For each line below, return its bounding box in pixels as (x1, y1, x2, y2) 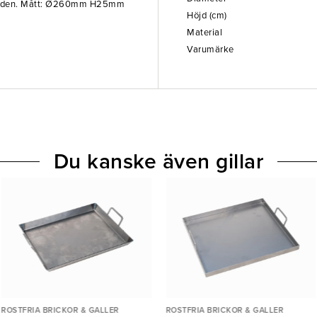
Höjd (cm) (187, 10, 227, 21)
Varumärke (187, 44, 234, 55)
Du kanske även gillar (53, 149, 264, 175)
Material (187, 27, 222, 38)
